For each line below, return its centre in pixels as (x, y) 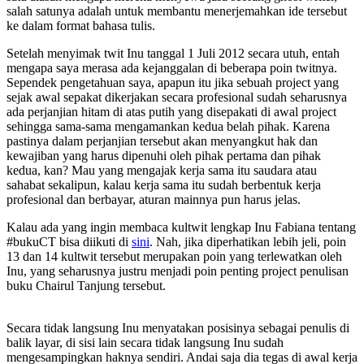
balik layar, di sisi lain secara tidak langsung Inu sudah (145, 342)
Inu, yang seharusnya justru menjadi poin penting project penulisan (178, 271)
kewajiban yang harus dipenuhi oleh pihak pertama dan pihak (164, 155)
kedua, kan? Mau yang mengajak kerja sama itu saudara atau (162, 170)
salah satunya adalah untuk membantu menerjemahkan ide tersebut (177, 11)
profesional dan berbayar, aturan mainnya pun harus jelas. (154, 199)
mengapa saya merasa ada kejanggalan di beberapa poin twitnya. (172, 67)
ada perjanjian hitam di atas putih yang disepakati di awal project (171, 111)
